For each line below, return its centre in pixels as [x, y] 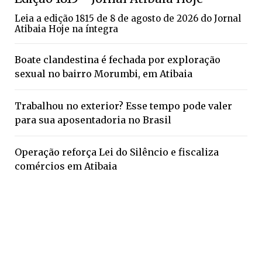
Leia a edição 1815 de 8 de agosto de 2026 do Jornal [128, 18]
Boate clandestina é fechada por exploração [118, 59]
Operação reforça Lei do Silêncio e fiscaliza [117, 152]
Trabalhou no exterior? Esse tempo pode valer [123, 106]
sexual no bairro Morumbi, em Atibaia [104, 73]
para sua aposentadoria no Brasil [93, 120]
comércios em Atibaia [66, 166]
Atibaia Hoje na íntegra [66, 29]
